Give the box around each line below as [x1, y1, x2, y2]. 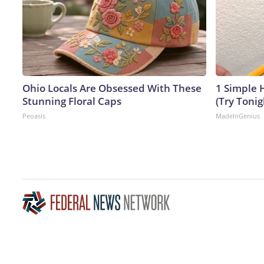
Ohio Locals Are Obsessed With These [22, 81, 202, 95]
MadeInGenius [216, 111, 260, 120]
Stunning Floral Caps [22, 94, 121, 108]
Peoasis [22, 111, 45, 120]
